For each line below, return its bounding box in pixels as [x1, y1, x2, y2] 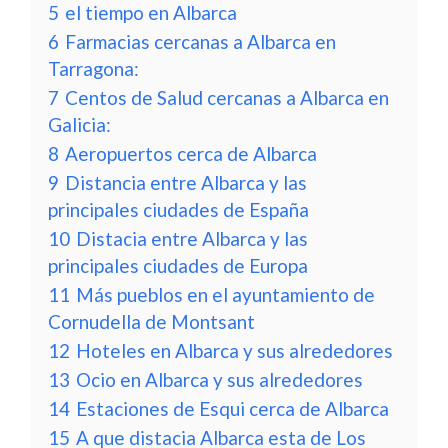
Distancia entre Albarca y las [65, 171, 307, 194]
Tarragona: [48, 57, 139, 80]
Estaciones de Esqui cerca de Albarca [76, 397, 389, 420]
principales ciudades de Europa [48, 254, 308, 277]
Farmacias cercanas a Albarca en [65, 30, 336, 53]
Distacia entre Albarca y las [76, 227, 308, 250]
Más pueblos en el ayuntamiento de [76, 283, 375, 306]
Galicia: [48, 113, 111, 136]
